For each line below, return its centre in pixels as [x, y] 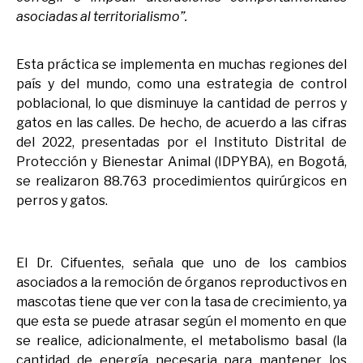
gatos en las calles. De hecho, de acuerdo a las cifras [181, 122]
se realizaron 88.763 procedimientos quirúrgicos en [181, 181]
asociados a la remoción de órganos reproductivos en [181, 282]
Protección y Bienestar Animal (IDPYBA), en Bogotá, [181, 161]
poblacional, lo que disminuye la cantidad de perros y [181, 103]
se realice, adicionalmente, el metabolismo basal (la [181, 340]
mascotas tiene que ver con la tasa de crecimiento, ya [181, 301]
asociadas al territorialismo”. [102, 17]
